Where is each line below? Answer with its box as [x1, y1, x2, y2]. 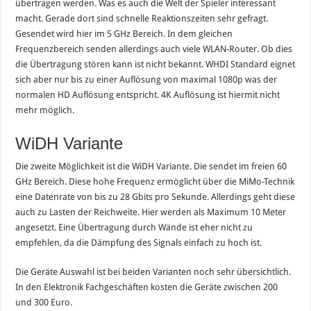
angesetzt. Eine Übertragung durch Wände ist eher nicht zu [15, 221, 253, 233]
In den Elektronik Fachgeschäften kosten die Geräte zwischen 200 [15, 281, 278, 292]
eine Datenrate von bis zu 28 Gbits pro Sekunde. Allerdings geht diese [15, 191, 296, 202]
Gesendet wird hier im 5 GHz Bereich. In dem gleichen [15, 28, 233, 39]
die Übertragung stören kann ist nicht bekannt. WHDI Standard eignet [15, 58, 296, 69]
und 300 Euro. [15, 296, 73, 308]
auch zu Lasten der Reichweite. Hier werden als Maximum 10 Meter [15, 206, 287, 217]
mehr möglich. [15, 104, 75, 115]
